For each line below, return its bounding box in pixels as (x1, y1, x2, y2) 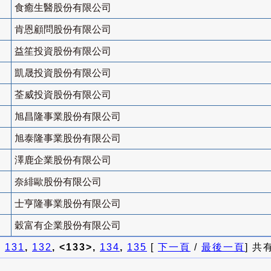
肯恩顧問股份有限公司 (15, 24, 111, 35)
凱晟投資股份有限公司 (15, 68, 111, 79)
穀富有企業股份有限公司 (15, 220, 121, 231)
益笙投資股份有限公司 (15, 46, 111, 57)
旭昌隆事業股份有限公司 (15, 111, 121, 122)
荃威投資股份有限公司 (15, 90, 111, 100)
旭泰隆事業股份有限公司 (15, 133, 121, 144)
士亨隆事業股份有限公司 (15, 198, 121, 209)
